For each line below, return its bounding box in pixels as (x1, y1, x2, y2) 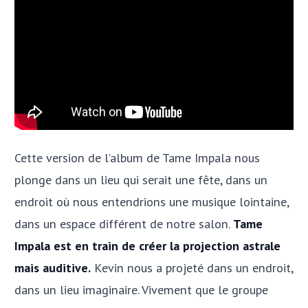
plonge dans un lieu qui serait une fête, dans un (14, 171, 267, 188)
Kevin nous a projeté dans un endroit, (91, 259, 293, 276)
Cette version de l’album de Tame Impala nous (14, 149, 260, 166)
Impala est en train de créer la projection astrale (14, 237, 280, 254)
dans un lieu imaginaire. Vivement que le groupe (14, 281, 268, 298)
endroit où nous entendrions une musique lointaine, (14, 193, 289, 210)
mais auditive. (14, 259, 91, 276)
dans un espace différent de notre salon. (14, 215, 233, 232)
